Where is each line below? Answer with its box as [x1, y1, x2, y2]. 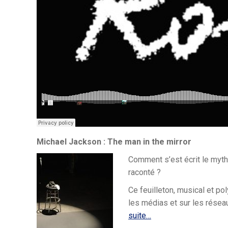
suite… [128, 211, 151, 220]
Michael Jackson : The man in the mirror [37, 137, 193, 147]
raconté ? [128, 167, 161, 177]
